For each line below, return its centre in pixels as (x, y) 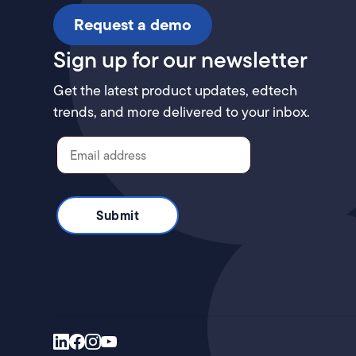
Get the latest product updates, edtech (176, 91)
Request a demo (133, 25)
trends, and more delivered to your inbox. (182, 112)
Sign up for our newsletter (181, 60)
